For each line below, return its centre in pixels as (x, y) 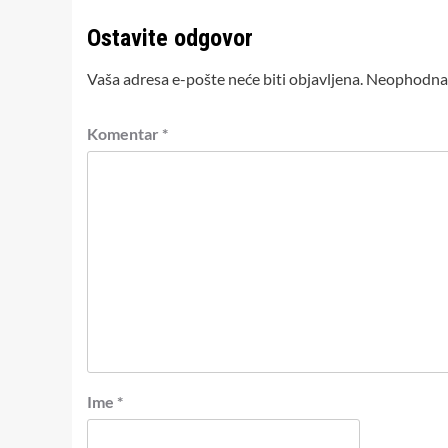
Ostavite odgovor (170, 37)
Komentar (124, 133)
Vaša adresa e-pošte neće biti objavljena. (225, 78)
